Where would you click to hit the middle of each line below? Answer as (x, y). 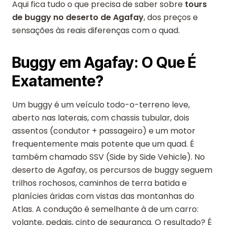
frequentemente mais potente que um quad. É (103, 144)
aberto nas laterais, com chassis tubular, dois (101, 118)
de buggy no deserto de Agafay (78, 17)
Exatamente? (58, 81)
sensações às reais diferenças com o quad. (96, 30)
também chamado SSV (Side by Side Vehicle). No (108, 157)
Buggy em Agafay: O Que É (104, 62)
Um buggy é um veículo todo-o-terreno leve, (101, 105)
